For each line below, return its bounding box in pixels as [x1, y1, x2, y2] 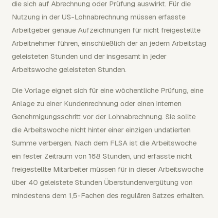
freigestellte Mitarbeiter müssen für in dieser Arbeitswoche [12, 164, 203, 174]
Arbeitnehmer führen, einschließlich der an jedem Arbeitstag [12, 38, 206, 48]
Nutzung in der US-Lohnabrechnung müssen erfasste [12, 12, 185, 21]
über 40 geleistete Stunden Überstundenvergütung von [12, 177, 193, 187]
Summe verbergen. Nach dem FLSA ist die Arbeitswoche [12, 138, 197, 147]
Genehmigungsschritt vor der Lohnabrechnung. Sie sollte [12, 111, 196, 121]
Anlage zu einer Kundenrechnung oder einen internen [12, 98, 182, 108]
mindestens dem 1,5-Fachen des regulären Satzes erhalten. [12, 190, 204, 200]
